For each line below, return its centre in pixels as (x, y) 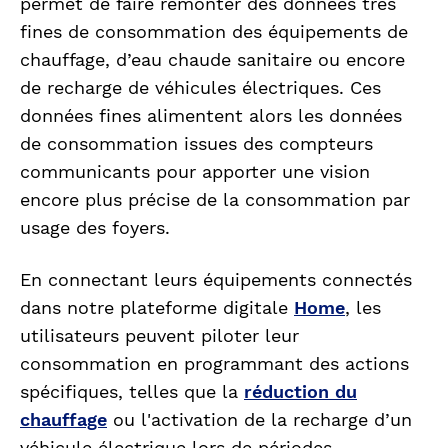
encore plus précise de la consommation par (215, 200)
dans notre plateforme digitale (157, 308)
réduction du (300, 392)
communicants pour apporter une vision (195, 172)
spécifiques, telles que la (132, 392)
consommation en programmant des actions (214, 364)
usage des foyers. (101, 228)
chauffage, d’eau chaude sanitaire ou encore (212, 60)
